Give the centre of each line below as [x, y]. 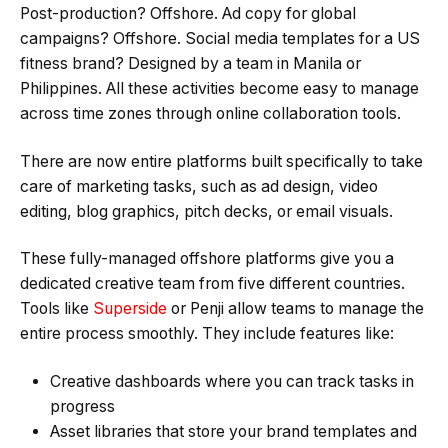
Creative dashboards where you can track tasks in [232, 381]
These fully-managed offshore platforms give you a [207, 259]
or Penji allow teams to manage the [295, 309]
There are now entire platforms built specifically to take [221, 161]
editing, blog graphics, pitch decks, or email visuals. [206, 211]
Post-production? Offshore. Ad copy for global [188, 14]
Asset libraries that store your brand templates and [233, 431]
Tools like [56, 309]
